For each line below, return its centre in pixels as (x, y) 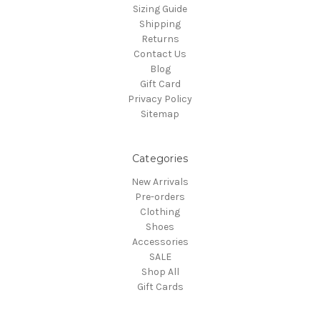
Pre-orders (160, 197)
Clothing (160, 212)
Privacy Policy (160, 99)
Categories (160, 159)
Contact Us (160, 54)
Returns (160, 39)
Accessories (160, 242)
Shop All (160, 272)
